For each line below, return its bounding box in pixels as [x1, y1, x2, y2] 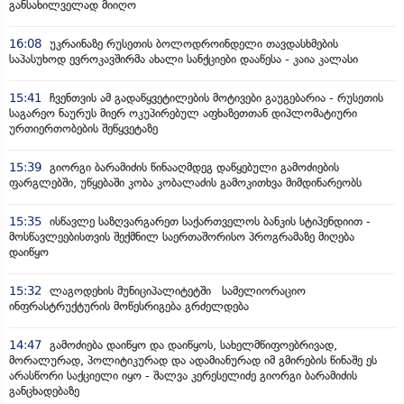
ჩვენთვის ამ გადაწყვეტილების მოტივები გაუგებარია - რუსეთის [46, 91, 383, 105]
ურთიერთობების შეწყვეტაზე [9, 122, 158, 135]
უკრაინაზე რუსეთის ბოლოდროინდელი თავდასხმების [46, 37, 338, 50]
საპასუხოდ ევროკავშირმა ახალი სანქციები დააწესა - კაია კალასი [9, 52, 358, 66]
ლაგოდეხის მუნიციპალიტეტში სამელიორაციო [46, 284, 306, 298]
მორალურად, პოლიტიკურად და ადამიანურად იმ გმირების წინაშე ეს [9, 353, 377, 367]
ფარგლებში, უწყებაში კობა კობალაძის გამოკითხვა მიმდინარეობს [9, 176, 362, 189]
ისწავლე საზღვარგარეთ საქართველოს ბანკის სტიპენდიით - [46, 215, 371, 228]
